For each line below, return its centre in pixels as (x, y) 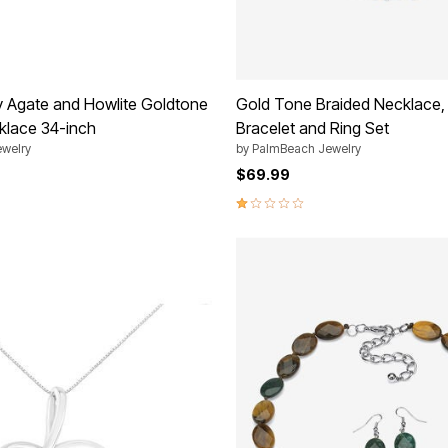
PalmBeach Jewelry (306, 148)
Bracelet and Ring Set (312, 127)
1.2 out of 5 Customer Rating (335, 200)
